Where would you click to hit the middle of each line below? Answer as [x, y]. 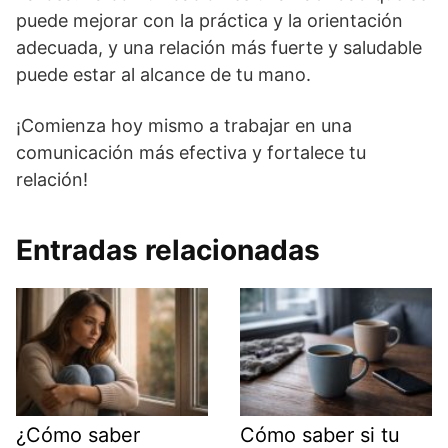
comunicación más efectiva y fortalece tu [191, 153]
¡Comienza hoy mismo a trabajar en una [184, 126]
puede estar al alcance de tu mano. [163, 75]
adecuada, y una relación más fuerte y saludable [219, 48]
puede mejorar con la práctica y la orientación [209, 21]
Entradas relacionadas [168, 250]
